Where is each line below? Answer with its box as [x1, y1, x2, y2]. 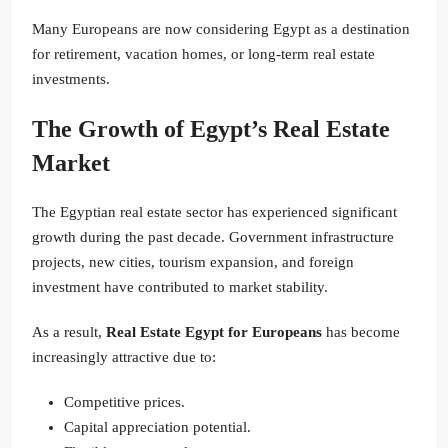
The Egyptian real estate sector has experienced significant [32, 204, 397, 221]
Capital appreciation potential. [64, 419, 251, 436]
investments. [32, 71, 110, 88]
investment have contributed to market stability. [32, 279, 328, 296]
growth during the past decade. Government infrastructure [32, 229, 394, 246]
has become [322, 324, 400, 341]
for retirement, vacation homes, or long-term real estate [32, 46, 375, 63]
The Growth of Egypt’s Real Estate [32, 116, 390, 143]
